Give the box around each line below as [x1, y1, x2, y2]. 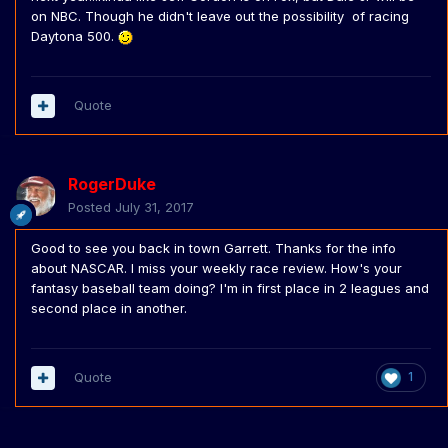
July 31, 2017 [115, 199, 194, 216]
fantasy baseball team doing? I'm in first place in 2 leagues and [31, 280, 429, 297]
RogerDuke [68, 174, 156, 195]
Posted [68, 199, 115, 216]
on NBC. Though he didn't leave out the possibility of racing [31, 8, 409, 25]
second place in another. [31, 300, 187, 317]
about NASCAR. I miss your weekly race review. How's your [31, 260, 402, 277]
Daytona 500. [31, 28, 118, 45]
